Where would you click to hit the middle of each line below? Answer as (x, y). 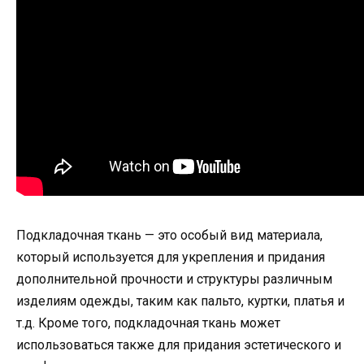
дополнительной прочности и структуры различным (174, 279)
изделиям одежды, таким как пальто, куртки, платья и (180, 301)
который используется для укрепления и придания (171, 258)
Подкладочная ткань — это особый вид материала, (169, 236)
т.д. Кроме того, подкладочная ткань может (148, 323)
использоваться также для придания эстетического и (179, 345)
